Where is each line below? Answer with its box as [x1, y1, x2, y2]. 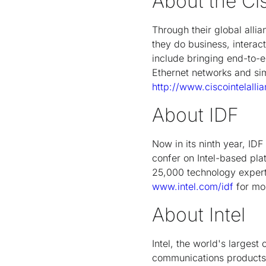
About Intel [152, 202, 245, 226]
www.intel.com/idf [152, 180, 233, 192]
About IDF [152, 103, 239, 126]
